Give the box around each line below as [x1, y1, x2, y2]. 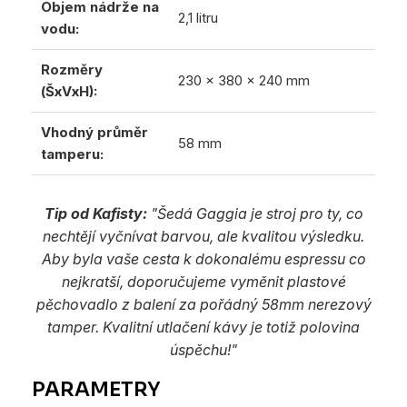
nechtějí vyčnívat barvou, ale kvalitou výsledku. [43, 226, 364, 245]
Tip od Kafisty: [44, 203, 147, 223]
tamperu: [41, 144, 104, 163]
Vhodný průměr [41, 123, 148, 141]
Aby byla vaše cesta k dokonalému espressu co [41, 249, 366, 268]
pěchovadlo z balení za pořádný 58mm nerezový [35, 294, 372, 313]
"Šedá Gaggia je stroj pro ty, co [146, 203, 363, 223]
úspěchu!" [170, 340, 237, 359]
